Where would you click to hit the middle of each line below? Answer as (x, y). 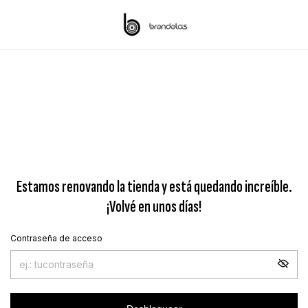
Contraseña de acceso (56, 238)
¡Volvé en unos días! (154, 206)
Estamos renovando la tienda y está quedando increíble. (154, 186)
